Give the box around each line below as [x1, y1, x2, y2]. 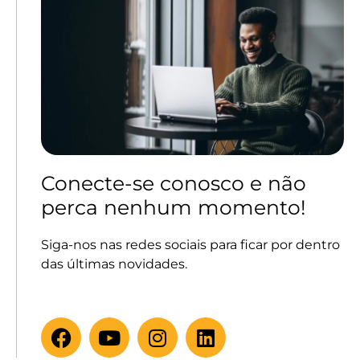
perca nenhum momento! [41, 194, 306, 219]
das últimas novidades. [41, 256, 187, 272]
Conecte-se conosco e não [41, 170, 306, 195]
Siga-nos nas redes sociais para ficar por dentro [41, 236, 340, 252]
